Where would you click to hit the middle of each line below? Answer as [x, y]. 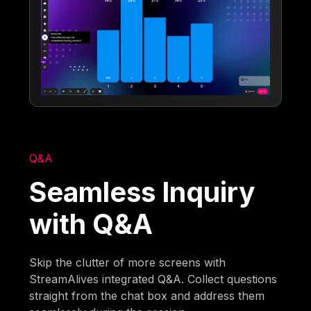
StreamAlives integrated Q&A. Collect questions [153, 279]
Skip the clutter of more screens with [128, 263]
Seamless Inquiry [143, 192]
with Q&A [91, 224]
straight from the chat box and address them [147, 296]
